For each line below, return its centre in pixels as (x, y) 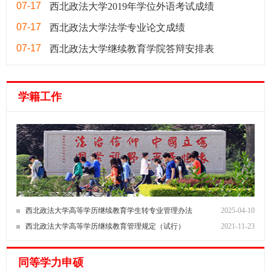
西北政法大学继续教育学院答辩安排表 (132, 49)
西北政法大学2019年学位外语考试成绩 (132, 7)
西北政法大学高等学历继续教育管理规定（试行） (105, 226)
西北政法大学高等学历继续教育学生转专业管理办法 (109, 211)
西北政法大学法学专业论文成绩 (117, 28)
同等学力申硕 (51, 262)
